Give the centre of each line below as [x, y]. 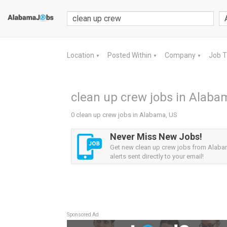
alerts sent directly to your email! [157, 156]
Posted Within [130, 55]
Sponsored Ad [83, 215]
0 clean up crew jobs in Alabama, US [124, 115]
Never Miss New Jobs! [156, 137]
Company [181, 55]
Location [81, 55]
